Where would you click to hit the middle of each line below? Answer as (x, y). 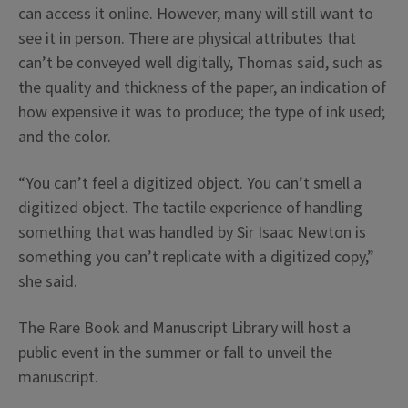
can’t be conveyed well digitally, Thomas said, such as (200, 63)
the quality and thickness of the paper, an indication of (202, 87)
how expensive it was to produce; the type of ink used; (202, 112)
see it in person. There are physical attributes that (187, 38)
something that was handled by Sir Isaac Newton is (192, 232)
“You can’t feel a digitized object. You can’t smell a (190, 183)
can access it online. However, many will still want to (196, 14)
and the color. (65, 137)
